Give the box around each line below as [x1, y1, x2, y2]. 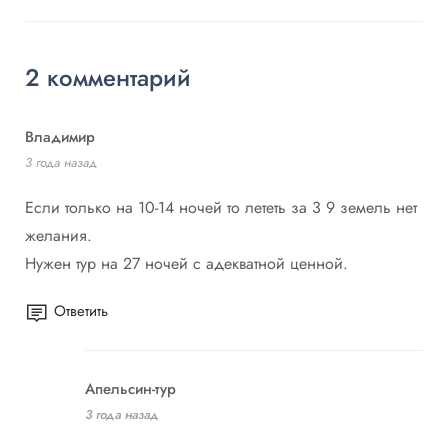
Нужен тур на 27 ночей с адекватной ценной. [25, 252, 348, 275]
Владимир [25, 126, 95, 148]
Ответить [54, 300, 108, 322]
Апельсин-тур [85, 378, 176, 400]
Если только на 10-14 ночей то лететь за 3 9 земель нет [25, 196, 417, 219]
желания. [25, 224, 92, 247]
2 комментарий [25, 60, 191, 95]
